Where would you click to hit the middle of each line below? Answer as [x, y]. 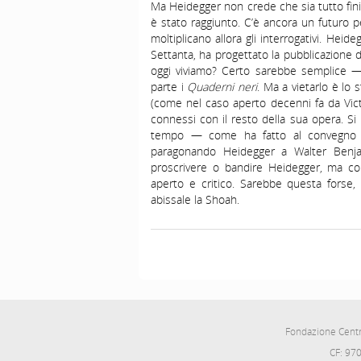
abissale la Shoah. [195, 199]
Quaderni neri [222, 86]
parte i [169, 86]
